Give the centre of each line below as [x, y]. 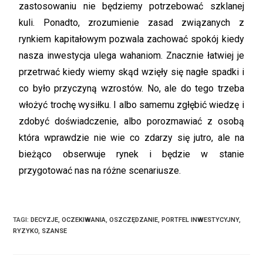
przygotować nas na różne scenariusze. [100, 171]
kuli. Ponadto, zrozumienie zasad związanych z [131, 23]
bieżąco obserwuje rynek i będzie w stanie [131, 154]
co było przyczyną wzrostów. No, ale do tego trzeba [131, 88]
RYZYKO [26, 231]
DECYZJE [45, 220]
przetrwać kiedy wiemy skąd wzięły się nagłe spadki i [131, 72]
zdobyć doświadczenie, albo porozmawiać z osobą [131, 121]
